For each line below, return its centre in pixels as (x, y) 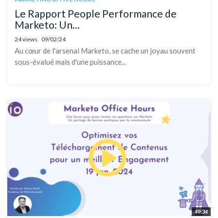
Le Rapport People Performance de (96, 14)
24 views (26, 39)
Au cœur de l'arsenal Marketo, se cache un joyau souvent (105, 51)
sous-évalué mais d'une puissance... (70, 62)
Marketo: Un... (47, 25)
